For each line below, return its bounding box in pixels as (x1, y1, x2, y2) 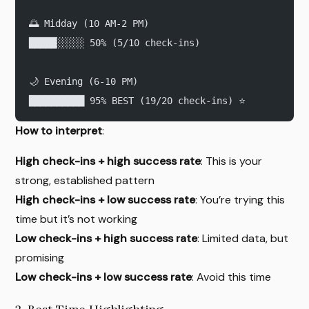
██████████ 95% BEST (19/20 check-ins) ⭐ (29, 95, 246, 107)
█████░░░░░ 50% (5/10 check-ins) (29, 37, 201, 49)
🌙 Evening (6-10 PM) (29, 76, 139, 88)
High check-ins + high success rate (15, 154, 201, 169)
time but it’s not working (15, 212, 138, 227)
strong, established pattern (15, 173, 155, 188)
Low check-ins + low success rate (15, 270, 192, 285)
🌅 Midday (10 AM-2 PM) (29, 18, 150, 30)
